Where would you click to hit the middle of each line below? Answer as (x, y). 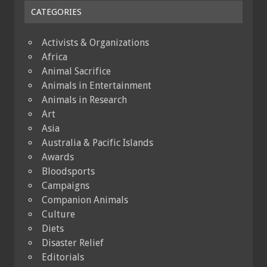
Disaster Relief (73, 243)
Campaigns (66, 186)
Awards (58, 157)
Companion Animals (85, 200)
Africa (55, 57)
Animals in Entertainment (97, 86)
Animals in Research (84, 100)
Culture (58, 215)
